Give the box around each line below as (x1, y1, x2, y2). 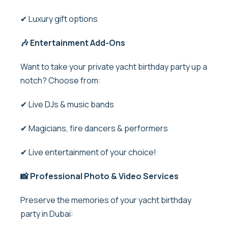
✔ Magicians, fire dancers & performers (20, 122, 169, 134)
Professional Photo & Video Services (28, 170, 179, 182)
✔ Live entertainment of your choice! (20, 146, 156, 158)
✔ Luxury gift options (20, 13, 99, 24)
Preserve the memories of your (20, 194, 138, 206)
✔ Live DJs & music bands (20, 98, 116, 110)
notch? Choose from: (20, 74, 102, 86)
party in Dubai (20, 208, 71, 219)
